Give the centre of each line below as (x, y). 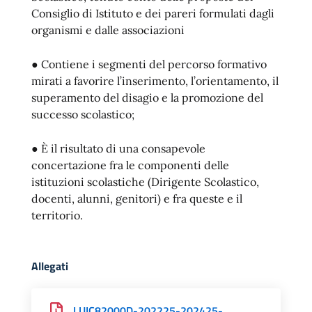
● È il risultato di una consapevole (118, 148)
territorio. (57, 215)
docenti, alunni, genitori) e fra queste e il (137, 198)
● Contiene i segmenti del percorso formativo (149, 64)
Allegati (50, 266)
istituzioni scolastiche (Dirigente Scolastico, (145, 182)
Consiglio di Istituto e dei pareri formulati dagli (153, 13)
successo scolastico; (83, 114)
